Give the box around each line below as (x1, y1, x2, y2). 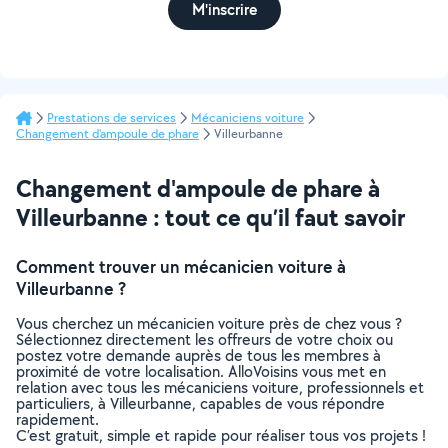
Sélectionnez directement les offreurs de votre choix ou (16, 329, 393, 350)
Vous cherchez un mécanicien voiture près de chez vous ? (16, 313, 402, 334)
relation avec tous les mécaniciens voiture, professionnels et (16, 377, 424, 398)
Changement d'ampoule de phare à (16, 172, 380, 204)
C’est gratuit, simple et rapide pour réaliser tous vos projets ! (16, 425, 426, 446)
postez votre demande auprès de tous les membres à (16, 345, 381, 366)
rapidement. (16, 409, 99, 430)
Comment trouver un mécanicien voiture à (16, 255, 346, 278)
